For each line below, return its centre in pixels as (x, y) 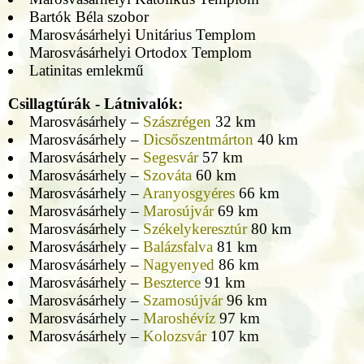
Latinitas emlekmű (86, 71)
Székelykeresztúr (195, 229)
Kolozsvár (174, 336)
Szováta (167, 175)
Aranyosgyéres (188, 193)
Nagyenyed (178, 265)
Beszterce (171, 283)
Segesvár (170, 158)
